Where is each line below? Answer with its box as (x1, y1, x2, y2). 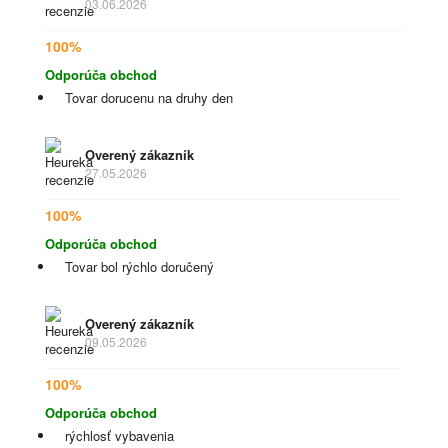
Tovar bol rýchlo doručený (65, 257, 214, 276)
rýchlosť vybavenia (65, 426, 174, 445)
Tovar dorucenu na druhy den (65, 88, 233, 107)
